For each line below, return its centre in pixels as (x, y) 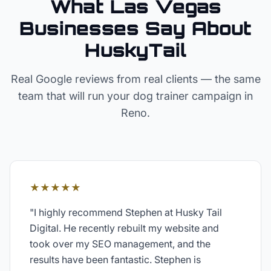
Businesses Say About (135, 28)
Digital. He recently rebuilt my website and (124, 228)
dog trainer (161, 96)
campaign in (221, 96)
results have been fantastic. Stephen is (115, 260)
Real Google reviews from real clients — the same (135, 79)
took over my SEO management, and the (120, 244)
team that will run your (76, 96)
